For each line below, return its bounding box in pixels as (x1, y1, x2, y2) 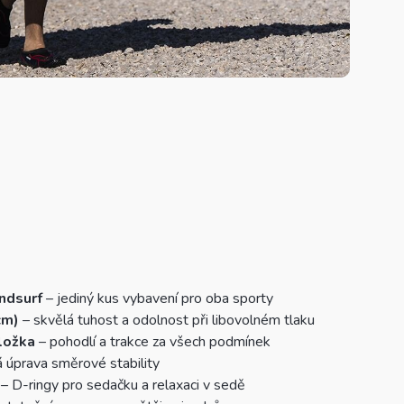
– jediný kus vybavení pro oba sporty (41, 289, 273, 309)
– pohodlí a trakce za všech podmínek (34, 332, 271, 353)
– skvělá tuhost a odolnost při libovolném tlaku (18, 310, 315, 331)
